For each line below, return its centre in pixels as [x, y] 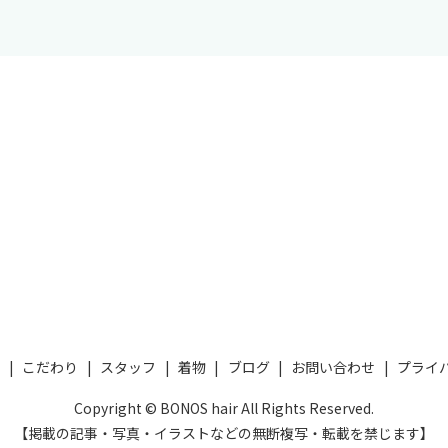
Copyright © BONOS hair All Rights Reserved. [224, 408]
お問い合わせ [333, 367]
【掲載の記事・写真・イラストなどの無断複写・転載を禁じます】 [224, 433]
